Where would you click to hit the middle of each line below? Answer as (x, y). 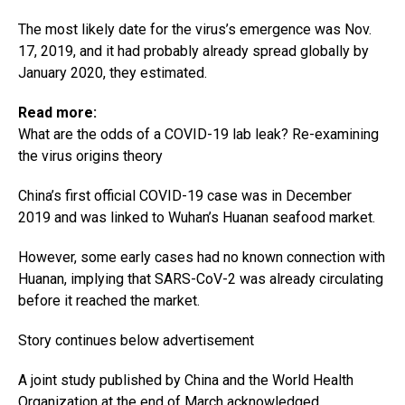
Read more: (57, 112)
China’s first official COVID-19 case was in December (185, 195)
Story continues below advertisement (136, 340)
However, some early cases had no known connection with (202, 257)
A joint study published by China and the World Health (186, 380)
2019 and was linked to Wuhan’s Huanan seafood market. (197, 217)
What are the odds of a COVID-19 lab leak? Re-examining (198, 134)
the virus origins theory (90, 155)
